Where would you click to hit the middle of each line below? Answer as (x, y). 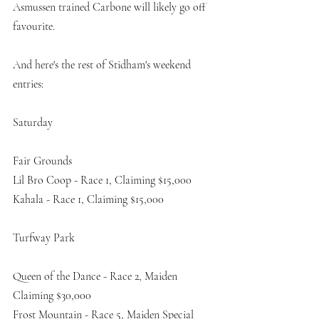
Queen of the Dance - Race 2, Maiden (96, 277)
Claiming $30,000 (52, 296)
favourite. (35, 27)
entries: (28, 84)
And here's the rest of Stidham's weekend (103, 65)
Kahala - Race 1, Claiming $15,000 (88, 200)
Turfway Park (44, 238)
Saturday (33, 123)
